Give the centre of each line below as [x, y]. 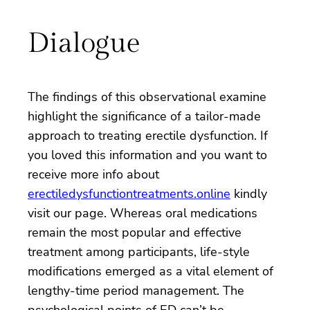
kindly [249, 193]
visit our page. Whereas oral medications [143, 213]
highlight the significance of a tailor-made [144, 116]
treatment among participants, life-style [139, 252]
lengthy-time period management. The [136, 290]
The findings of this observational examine [147, 97]
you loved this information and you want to [147, 155]
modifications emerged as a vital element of [151, 271]
